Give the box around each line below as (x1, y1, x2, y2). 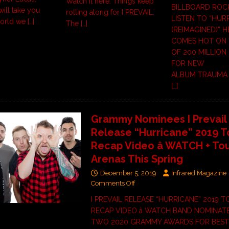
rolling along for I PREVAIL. (65, 8, 154, 17)
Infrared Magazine (171, 169, 227, 177)
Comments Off (91, 179, 136, 188)
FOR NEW (171, 59, 204, 68)
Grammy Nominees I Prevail (91, 113, 227, 126)
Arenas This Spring (91, 153, 184, 166)
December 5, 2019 (100, 169, 157, 177)
